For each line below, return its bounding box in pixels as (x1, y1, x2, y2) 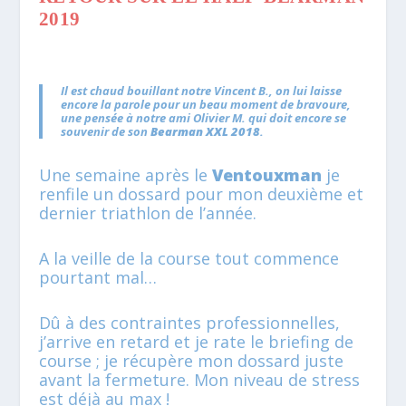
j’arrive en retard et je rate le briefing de (38, 330, 353, 353)
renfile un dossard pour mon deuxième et (38, 183, 363, 206)
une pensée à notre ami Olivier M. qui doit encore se (60, 110, 346, 127)
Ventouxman (211, 164, 322, 187)
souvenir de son (60, 123, 150, 140)
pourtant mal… (38, 266, 157, 289)
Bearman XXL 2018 (150, 123, 260, 140)
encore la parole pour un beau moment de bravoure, (60, 96, 351, 113)
